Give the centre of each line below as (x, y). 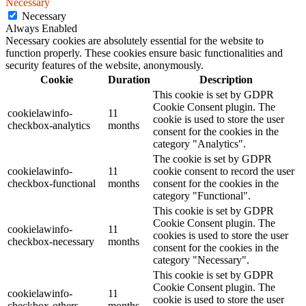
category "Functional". (202, 195)
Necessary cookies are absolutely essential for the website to (135, 40)
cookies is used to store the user (221, 235)
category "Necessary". (201, 260)
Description (226, 79)
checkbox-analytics (49, 125)
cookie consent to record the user (224, 171)
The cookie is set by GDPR (212, 158)
